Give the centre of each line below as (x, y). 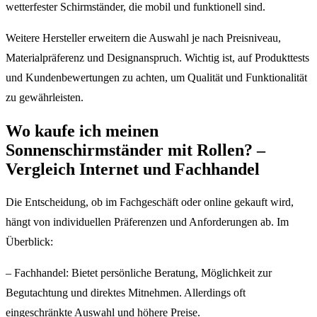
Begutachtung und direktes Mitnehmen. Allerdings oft (126, 293)
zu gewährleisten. (45, 97)
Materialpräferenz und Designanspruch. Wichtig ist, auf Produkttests (157, 57)
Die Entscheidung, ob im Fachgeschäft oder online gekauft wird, (150, 202)
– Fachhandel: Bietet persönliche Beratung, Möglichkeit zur (139, 273)
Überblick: (29, 242)
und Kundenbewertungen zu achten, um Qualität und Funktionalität (156, 77)
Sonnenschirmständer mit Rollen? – (136, 150)
